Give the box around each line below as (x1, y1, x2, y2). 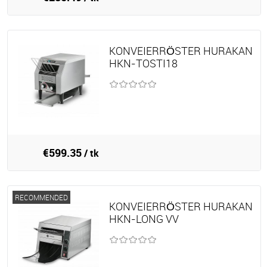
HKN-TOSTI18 (108, 56, 178, 70)
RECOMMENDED (15, 192, 68, 202)
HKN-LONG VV (108, 211, 179, 226)
